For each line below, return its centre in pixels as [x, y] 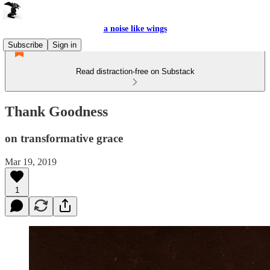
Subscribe [25, 45]
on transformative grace [64, 138]
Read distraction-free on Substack [135, 71]
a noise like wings [135, 29]
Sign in [64, 45]
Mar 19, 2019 [31, 162]
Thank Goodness [56, 111]
